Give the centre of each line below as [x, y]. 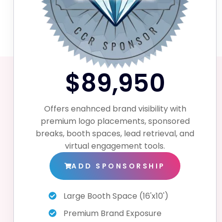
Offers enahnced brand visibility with [115, 109]
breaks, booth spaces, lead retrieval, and [115, 133]
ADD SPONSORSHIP [118, 166]
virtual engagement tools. [115, 146]
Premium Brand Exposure [112, 213]
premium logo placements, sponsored [115, 121]
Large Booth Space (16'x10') [116, 196]
